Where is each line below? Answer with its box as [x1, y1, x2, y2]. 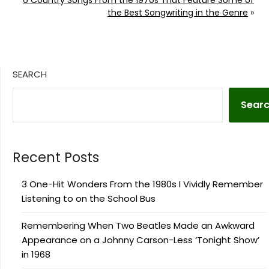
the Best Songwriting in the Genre [107, 6, 248, 19]
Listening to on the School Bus [22, 192, 156, 205]
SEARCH [13, 67, 47, 80]
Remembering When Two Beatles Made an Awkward [22, 219, 255, 232]
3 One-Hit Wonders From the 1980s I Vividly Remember [22, 177, 263, 190]
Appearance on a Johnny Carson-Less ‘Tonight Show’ [22, 233, 259, 246]
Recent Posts [13, 147, 99, 167]
